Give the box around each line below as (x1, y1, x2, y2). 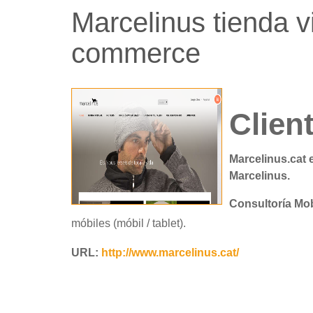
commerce (71, 38, 201, 68)
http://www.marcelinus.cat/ (101, 247, 239, 259)
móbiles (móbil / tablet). (71, 217, 186, 229)
